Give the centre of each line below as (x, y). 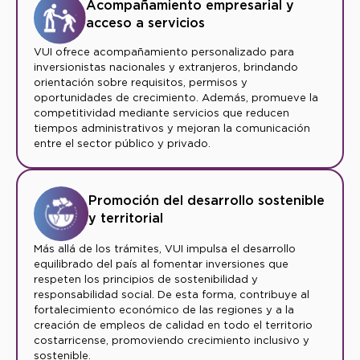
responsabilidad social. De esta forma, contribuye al (172, 295)
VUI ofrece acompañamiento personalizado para (164, 52)
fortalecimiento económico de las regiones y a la (164, 310)
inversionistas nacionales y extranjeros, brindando (166, 67)
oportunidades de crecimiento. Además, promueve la (176, 98)
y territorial (125, 219)
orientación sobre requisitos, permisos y (141, 83)
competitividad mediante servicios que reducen (162, 113)
